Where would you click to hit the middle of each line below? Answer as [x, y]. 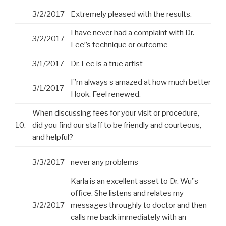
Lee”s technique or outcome [119, 45]
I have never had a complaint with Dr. [132, 33]
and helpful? [53, 137]
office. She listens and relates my [127, 193]
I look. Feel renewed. [106, 95]
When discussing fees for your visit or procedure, [116, 113]
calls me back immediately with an [128, 218]
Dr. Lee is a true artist [107, 64]
